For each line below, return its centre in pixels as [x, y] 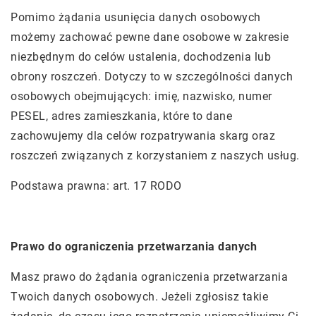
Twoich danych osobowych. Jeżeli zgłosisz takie [139, 297]
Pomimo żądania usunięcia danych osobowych [136, 17]
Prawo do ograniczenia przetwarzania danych [134, 247]
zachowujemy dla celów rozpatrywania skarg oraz [143, 136]
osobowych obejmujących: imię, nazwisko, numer [141, 96]
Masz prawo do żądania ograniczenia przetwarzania [149, 277]
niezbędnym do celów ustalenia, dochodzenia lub [141, 57]
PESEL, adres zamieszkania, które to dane [121, 116]
